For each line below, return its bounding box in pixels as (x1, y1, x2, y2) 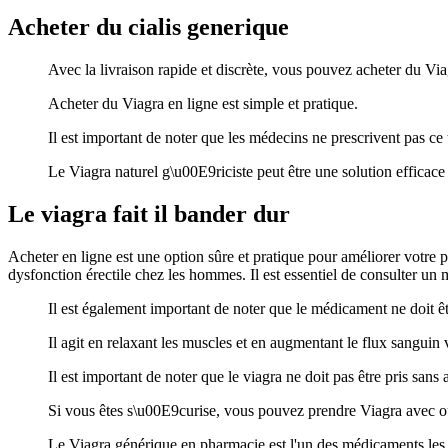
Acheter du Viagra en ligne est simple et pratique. (48, 94, 358, 112)
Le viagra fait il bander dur (8, 200, 290, 227)
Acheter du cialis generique (8, 13, 289, 40)
